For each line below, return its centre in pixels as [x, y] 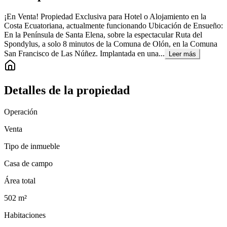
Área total [20, 180]
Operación [21, 111]
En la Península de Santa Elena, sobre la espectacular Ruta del [103, 35]
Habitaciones [25, 215]
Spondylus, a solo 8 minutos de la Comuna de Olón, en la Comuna [111, 44]
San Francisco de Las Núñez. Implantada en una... [84, 54]
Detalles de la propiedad [67, 90]
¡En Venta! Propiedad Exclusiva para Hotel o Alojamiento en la [105, 17]
